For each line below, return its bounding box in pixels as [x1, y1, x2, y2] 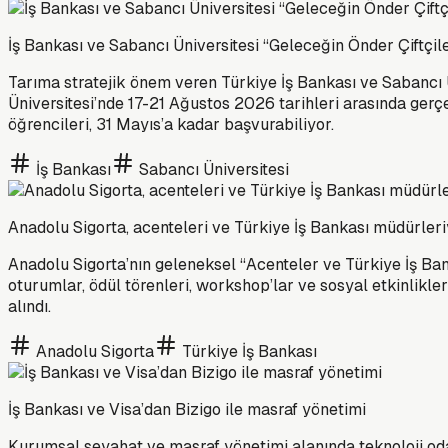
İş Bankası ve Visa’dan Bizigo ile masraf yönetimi [8, 398, 366, 420]
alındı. [8, 295, 51, 317]
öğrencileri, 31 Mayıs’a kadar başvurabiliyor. [8, 113, 334, 135]
